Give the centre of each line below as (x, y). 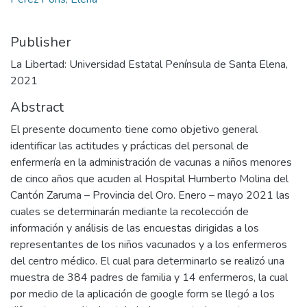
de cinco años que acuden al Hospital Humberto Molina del (149, 179)
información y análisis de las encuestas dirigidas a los (135, 228)
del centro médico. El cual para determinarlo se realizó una (147, 261)
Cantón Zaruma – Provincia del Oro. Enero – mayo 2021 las (150, 195)
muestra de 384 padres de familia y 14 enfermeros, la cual (149, 278)
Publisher (41, 42)
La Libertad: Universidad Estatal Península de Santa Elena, (149, 64)
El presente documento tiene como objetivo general (134, 130)
